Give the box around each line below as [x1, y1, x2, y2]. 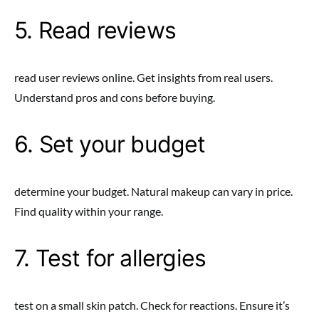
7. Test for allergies [14, 244, 206, 272]
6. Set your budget [14, 130, 206, 158]
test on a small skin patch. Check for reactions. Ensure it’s [14, 298, 290, 312]
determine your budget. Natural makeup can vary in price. [14, 184, 293, 198]
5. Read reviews [14, 16, 176, 44]
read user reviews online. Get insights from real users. [14, 70, 273, 84]
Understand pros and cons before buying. [14, 90, 215, 104]
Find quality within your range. [14, 204, 163, 218]
